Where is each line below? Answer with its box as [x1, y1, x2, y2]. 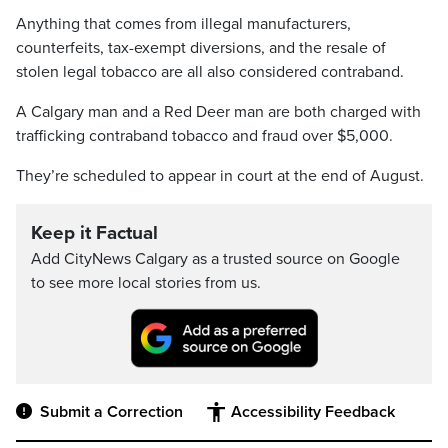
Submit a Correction [40, 402, 183, 423]
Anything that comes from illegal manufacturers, [16, 14, 351, 34]
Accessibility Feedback [231, 402, 395, 423]
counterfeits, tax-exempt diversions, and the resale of [16, 38, 386, 58]
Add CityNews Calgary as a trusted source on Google [31, 249, 400, 269]
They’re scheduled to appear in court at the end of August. [16, 166, 424, 186]
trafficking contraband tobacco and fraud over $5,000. [16, 126, 393, 146]
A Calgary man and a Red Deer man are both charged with [16, 102, 421, 122]
